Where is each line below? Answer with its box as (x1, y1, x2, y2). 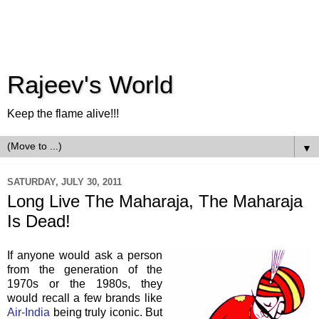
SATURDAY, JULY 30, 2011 (7, 176, 122, 187)
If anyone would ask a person (7, 249, 162, 261)
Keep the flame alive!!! (7, 108, 119, 120)
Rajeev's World (7, 71, 173, 98)
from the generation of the (7, 263, 162, 276)
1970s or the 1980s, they (7, 277, 162, 290)
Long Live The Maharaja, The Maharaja (7, 192, 303, 211)
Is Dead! (7, 211, 70, 231)
